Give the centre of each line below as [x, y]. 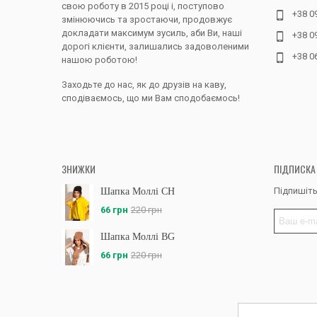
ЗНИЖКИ [79, 169]
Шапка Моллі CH [138, 192]
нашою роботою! [99, 60]
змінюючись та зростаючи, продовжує [147, 20]
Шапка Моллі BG [138, 236]
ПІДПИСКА [295, 169]
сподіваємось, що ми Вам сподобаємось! [151, 98]
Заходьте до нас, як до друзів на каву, [144, 85]
